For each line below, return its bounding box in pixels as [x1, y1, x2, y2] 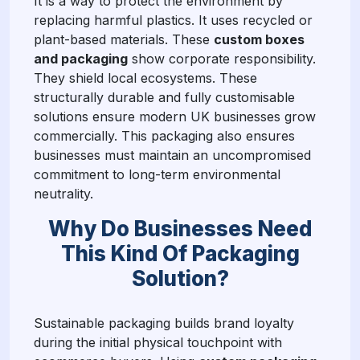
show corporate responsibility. [128, 50, 316, 67]
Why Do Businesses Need [48, 215, 312, 241]
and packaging [34, 50, 128, 67]
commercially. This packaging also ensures [34, 127, 295, 144]
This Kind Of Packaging [60, 240, 300, 266]
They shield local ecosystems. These [34, 69, 257, 86]
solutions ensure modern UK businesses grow [34, 108, 316, 125]
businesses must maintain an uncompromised [34, 146, 311, 163]
